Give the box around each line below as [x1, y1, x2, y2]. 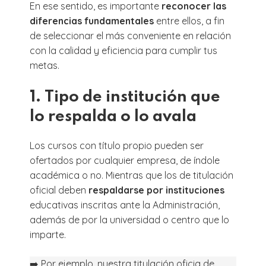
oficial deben [30, 183, 88, 196]
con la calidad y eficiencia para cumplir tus [30, 44, 217, 56]
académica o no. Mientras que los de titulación [30, 169, 233, 181]
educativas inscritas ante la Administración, [30, 198, 220, 211]
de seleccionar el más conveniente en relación [30, 29, 231, 42]
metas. [30, 59, 59, 71]
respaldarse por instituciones [88, 183, 224, 196]
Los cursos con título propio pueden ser [30, 139, 204, 151]
